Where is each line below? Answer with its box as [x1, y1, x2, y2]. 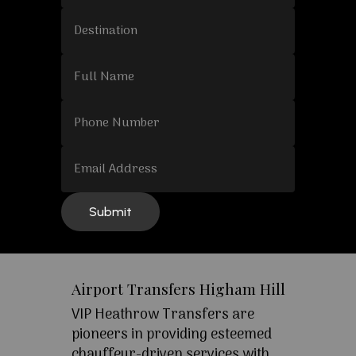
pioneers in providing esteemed [71, 323, 272, 347]
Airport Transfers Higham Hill [71, 278, 285, 300]
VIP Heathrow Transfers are [71, 304, 254, 327]
